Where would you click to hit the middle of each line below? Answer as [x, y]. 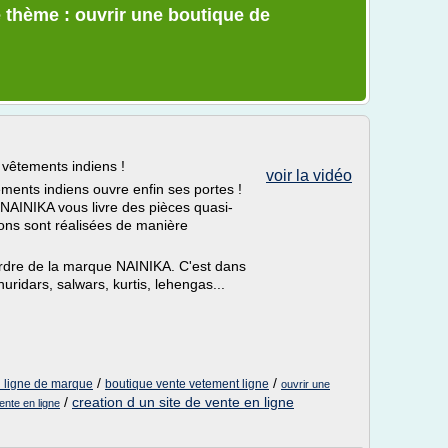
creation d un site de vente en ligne [183, 402]
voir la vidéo [309, 175]
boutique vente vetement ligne [187, 384]
